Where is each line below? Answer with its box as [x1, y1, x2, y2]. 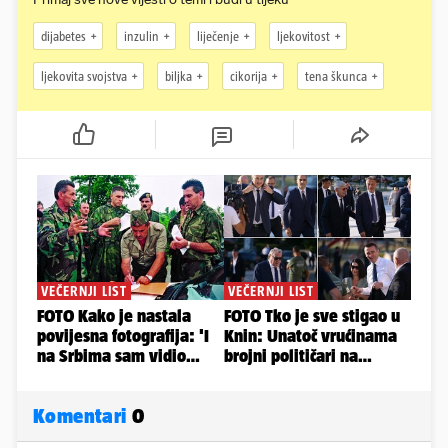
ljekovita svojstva [41, 68, 127, 84]
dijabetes [41, 28, 86, 44]
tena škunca [305, 68, 367, 84]
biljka [165, 68, 192, 84]
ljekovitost [277, 28, 330, 44]
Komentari [33, 404, 132, 428]
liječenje [197, 28, 239, 44]
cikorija [230, 68, 267, 84]
